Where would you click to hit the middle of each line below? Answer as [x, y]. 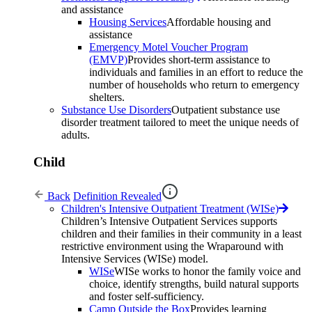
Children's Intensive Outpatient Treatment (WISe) [170, 208]
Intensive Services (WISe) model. [135, 258]
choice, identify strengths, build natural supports [194, 283]
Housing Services [128, 22]
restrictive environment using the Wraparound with [172, 246]
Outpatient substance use [226, 110]
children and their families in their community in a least [181, 233]
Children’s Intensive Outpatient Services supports [169, 221]
